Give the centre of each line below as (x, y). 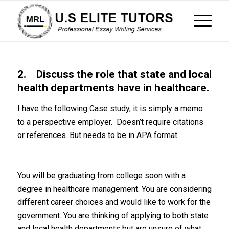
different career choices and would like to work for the (114, 202)
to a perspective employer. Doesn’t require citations (110, 122)
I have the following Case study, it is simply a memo (110, 109)
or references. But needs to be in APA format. (98, 135)
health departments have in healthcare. (113, 88)
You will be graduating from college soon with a (101, 176)
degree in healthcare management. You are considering (114, 189)
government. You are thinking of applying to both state (113, 216)
